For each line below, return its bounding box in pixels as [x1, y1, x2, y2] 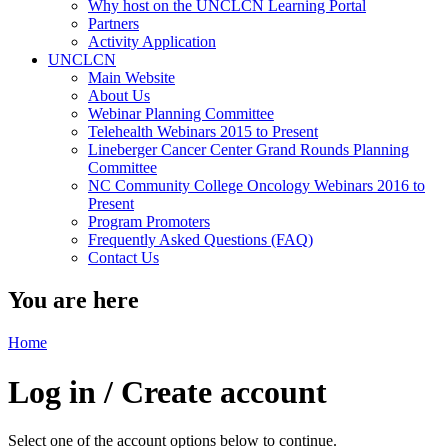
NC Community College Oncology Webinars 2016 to [88, 177, 425, 195]
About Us [88, 87, 150, 105]
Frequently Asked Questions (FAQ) [88, 231, 313, 249]
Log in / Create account [8, 373, 327, 410]
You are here [8, 287, 139, 314]
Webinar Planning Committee [88, 105, 274, 123]
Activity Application [88, 33, 216, 51]
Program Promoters [88, 213, 210, 231]
